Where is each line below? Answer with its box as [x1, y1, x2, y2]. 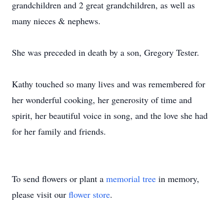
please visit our [12, 188, 69, 200]
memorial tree [106, 173, 156, 184]
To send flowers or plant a [12, 173, 106, 184]
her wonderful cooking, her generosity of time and [12, 94, 192, 106]
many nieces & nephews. [12, 15, 101, 27]
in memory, [156, 173, 199, 184]
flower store [69, 188, 110, 200]
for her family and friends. [12, 125, 106, 137]
